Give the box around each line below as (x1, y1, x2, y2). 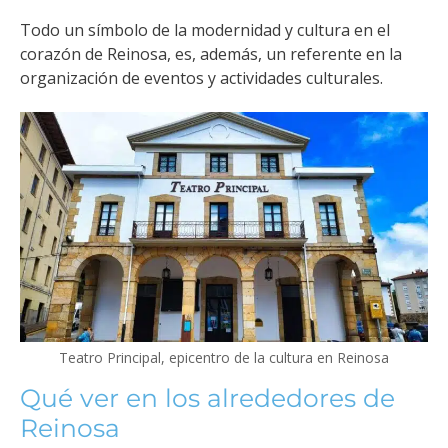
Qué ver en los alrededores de (20, 382, 395, 413)
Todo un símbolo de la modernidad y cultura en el (20, 18, 390, 41)
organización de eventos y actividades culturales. (20, 66, 383, 89)
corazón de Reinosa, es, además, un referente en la (20, 42, 402, 65)
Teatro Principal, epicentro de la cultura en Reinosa (59, 347, 389, 367)
